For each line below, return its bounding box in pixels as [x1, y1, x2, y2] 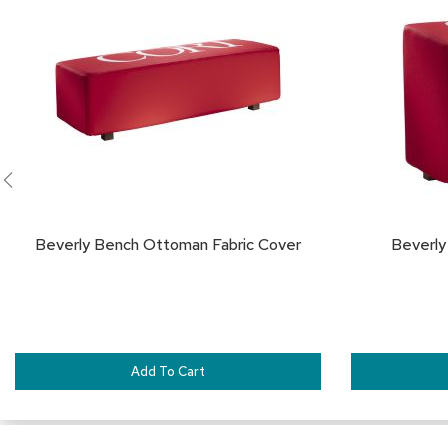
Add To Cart [131, 363, 205, 380]
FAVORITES [313, 35, 395, 53]
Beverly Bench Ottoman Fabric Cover [35, 234, 301, 255]
